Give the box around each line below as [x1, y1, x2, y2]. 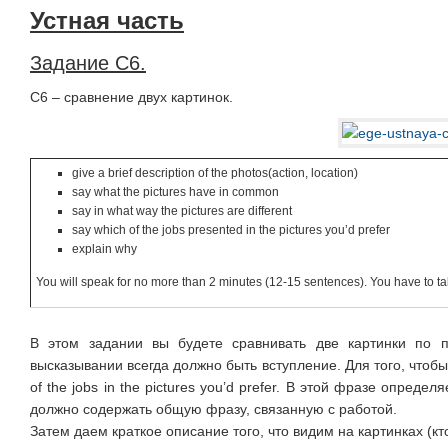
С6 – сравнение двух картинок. [30, 89, 233, 105]
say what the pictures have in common [72, 185, 279, 199]
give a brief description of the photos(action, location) [72, 166, 358, 180]
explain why [72, 242, 137, 256]
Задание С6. [30, 52, 146, 74]
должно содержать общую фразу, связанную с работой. [30, 401, 397, 417]
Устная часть [30, 7, 184, 34]
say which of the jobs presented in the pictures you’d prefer [72, 223, 390, 237]
